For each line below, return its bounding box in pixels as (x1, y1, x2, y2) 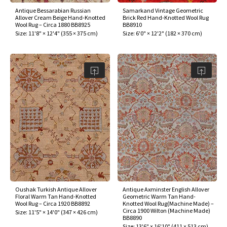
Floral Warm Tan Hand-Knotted (15, 193, 96, 201)
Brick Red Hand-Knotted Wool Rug (122, 13, 209, 21)
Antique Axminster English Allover (122, 185, 209, 194)
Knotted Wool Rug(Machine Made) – (122, 200, 214, 208)
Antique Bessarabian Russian (15, 6, 91, 14)
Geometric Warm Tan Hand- (122, 193, 196, 201)
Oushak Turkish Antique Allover (15, 185, 97, 194)
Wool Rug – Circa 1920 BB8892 (15, 200, 90, 208)
